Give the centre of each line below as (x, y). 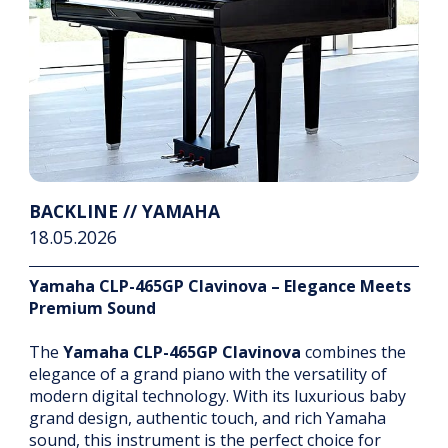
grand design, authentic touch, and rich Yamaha (207, 418)
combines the (353, 352)
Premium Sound (92, 308)
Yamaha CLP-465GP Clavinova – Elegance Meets (220, 286)
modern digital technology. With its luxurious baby (217, 396)
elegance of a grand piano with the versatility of (208, 374)
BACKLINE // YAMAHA (124, 211)
